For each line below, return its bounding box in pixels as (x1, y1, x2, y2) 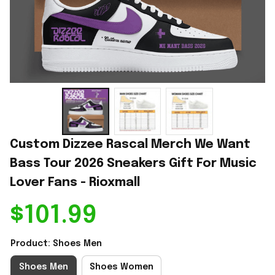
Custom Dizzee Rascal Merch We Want (10, 137, 250, 151)
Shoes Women (90, 263, 153, 272)
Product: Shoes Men (10, 239, 102, 248)
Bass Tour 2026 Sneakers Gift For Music (10, 157, 257, 170)
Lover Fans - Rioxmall (10, 176, 140, 189)
